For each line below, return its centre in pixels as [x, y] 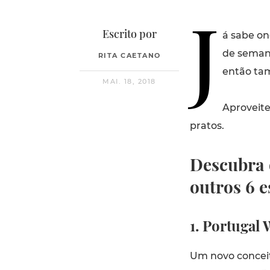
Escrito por [129, 34]
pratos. [207, 126]
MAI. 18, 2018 [129, 81]
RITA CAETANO [129, 55]
